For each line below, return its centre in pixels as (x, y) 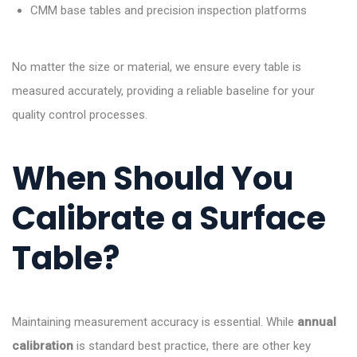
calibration (43, 346)
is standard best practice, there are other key (192, 346)
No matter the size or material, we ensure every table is (157, 67)
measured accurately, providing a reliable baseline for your (163, 91)
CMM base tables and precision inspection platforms (168, 11)
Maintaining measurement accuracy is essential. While (155, 322)
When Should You (153, 179)
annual (317, 322)
